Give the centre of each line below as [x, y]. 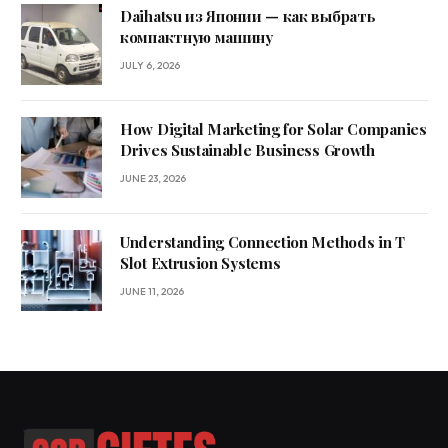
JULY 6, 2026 [150, 66]
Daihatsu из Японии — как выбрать [248, 16]
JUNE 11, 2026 [152, 292]
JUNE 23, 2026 [153, 179]
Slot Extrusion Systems [200, 263]
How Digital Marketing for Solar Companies [273, 129]
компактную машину [196, 37]
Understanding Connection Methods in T [262, 242]
